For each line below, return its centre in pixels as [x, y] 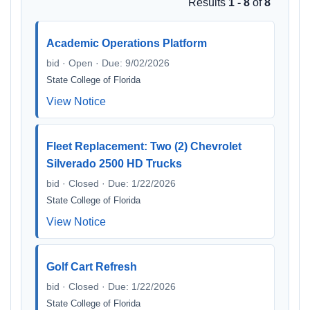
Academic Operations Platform [127, 43]
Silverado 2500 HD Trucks [114, 164]
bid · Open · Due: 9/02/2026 [108, 63]
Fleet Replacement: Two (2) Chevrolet [144, 146]
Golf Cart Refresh [92, 267]
